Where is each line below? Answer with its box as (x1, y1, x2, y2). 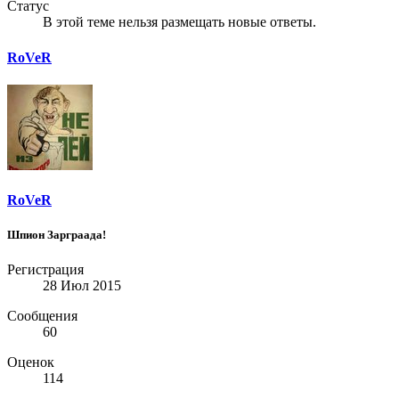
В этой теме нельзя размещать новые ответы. (43, 14, 316, 30)
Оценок (7, 354, 54, 370)
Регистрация (7, 262, 84, 278)
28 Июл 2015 (43, 278, 121, 294)
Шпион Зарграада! (7, 228, 106, 242)
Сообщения (7, 308, 77, 324)
